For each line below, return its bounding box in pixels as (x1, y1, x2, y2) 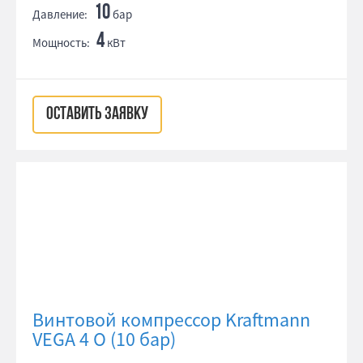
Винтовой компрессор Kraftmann (32, 307, 310, 332)
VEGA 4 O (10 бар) (32, 327, 176, 352)
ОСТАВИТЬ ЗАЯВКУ (46, 105, 148, 124)
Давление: (32, 6, 88, 22)
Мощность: (32, 35, 90, 50)
